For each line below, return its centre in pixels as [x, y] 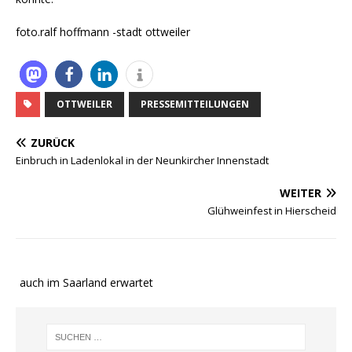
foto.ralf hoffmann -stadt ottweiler [103, 32]
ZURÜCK [53, 143]
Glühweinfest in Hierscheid [272, 211]
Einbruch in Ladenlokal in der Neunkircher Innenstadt [142, 161]
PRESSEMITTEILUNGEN [195, 104]
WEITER [301, 193]
